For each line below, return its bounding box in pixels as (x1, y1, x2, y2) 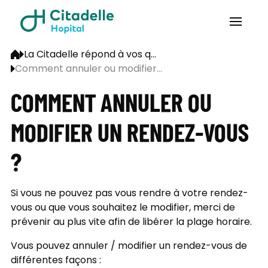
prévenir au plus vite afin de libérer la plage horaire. (10, 215, 252, 231)
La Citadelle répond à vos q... (23, 47, 156, 63)
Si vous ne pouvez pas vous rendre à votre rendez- (10, 186, 248, 202)
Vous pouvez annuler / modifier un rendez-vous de (10, 239, 247, 255)
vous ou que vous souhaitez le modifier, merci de (10, 200, 235, 217)
